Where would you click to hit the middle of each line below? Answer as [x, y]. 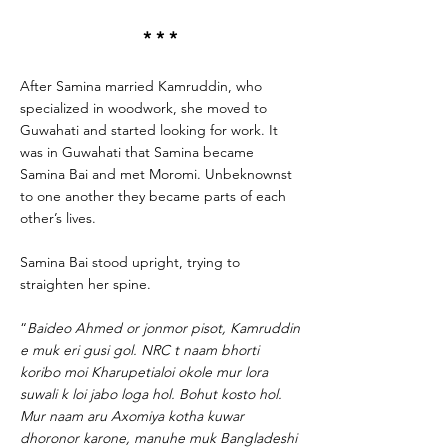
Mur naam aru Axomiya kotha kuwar [132, 416]
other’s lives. [58, 218]
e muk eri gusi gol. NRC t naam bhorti [139, 350]
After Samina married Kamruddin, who [141, 86]
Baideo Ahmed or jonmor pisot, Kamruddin [163, 328]
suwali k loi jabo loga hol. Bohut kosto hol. [151, 394]
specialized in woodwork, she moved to [143, 108]
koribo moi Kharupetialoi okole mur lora [144, 372]
